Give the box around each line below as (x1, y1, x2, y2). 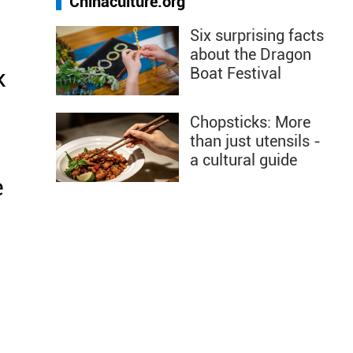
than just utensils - (190, 132, 321, 150)
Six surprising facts (190, 26, 324, 45)
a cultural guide (190, 150, 297, 169)
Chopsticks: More (190, 113, 310, 132)
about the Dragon (190, 45, 311, 64)
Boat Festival (190, 64, 281, 83)
